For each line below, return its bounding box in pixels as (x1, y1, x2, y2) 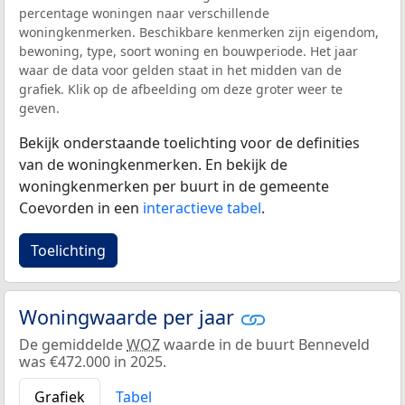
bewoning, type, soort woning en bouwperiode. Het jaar (19, 42, 358, 60)
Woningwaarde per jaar (19, 303, 240, 330)
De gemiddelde (19, 334, 127, 355)
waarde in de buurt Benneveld (160, 334, 370, 355)
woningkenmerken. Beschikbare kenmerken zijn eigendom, (19, 23, 379, 41)
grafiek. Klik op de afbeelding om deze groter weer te (19, 80, 343, 98)
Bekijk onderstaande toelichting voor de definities (19, 132, 360, 153)
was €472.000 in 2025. (19, 352, 166, 372)
